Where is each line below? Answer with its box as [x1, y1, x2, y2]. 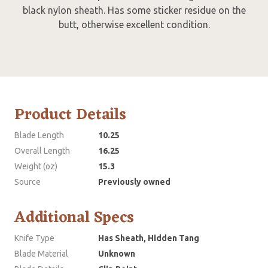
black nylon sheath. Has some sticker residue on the [22, 4, 246, 16]
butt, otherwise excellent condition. [58, 19, 210, 30]
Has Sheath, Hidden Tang [98, 233, 199, 243]
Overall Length [14, 145, 70, 156]
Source [14, 176, 41, 187]
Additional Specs [14, 203, 134, 232]
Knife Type [14, 233, 54, 243]
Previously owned [98, 176, 170, 187]
